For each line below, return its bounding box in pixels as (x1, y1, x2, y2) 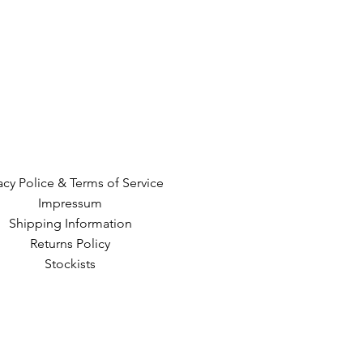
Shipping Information (8, 216, 132, 232)
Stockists (45, 256, 96, 272)
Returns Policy (30, 236, 111, 252)
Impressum (38, 195, 103, 211)
